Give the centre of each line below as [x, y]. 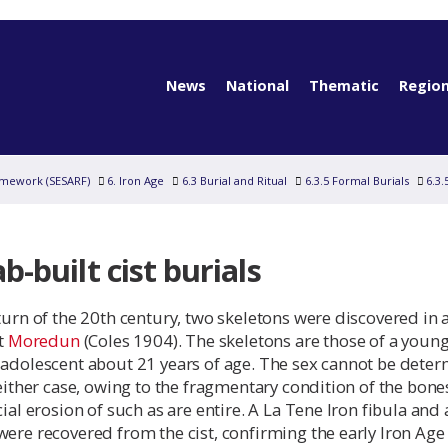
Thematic [343, 85]
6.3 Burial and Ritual [234, 180]
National [257, 85]
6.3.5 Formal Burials [356, 180]
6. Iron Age [136, 180]
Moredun [43, 340]
